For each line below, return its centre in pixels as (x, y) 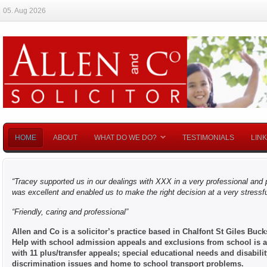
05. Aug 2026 (24, 11)
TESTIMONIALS (208, 138)
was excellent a (39, 192)
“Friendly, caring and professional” (70, 212)
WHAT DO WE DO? (125, 138)
